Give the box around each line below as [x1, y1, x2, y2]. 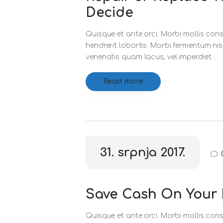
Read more [103, 78, 143, 86]
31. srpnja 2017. [100, 146, 186, 160]
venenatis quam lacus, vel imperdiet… [86, 53, 217, 61]
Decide [86, 5, 133, 20]
